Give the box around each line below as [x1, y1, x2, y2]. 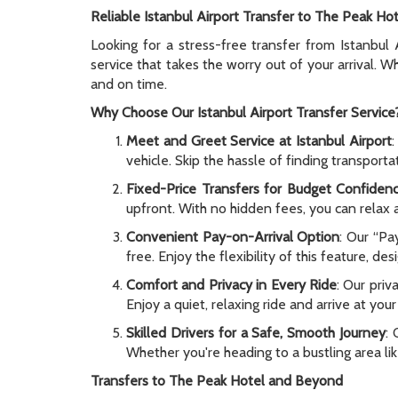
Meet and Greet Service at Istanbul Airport [126, 132, 392, 149]
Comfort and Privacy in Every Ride [126, 276, 337, 293]
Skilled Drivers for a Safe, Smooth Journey [126, 324, 386, 341]
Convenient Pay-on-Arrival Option [126, 228, 340, 245]
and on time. [91, 76, 167, 92]
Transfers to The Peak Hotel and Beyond [91, 372, 343, 389]
